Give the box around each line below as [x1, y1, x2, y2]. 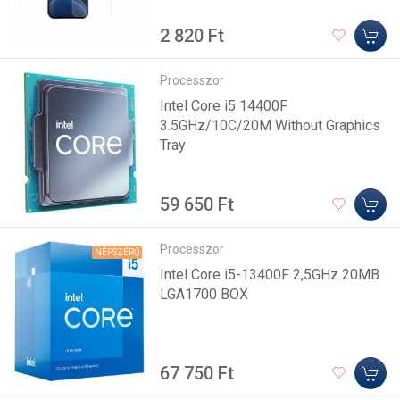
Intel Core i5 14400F [160, 96, 288, 114]
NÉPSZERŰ [95, 246, 140, 257]
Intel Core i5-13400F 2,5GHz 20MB [160, 265, 380, 283]
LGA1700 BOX [160, 285, 249, 303]
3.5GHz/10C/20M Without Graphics [160, 116, 381, 134]
